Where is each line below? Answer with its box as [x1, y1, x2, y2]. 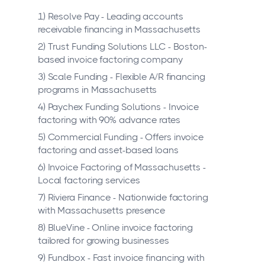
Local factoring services [37, 174, 140, 186]
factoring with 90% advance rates [37, 114, 180, 126]
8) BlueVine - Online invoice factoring [37, 222, 193, 234]
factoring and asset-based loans [37, 144, 179, 156]
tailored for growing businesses [37, 235, 169, 247]
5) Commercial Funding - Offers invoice [37, 131, 204, 143]
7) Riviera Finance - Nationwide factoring [37, 192, 208, 203]
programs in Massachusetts [37, 84, 157, 96]
